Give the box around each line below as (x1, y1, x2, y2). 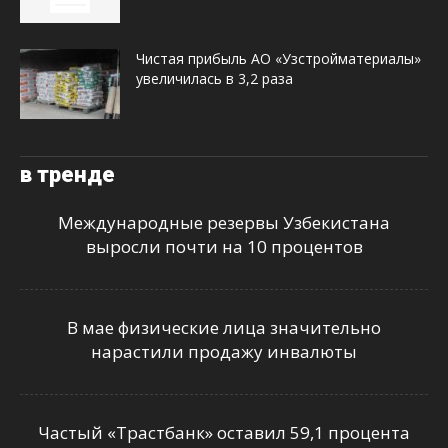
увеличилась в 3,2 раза (136, 68, 293, 88)
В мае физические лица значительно (67, 315, 381, 339)
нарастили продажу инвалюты (91, 339, 357, 363)
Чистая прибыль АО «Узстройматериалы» (136, 48, 421, 68)
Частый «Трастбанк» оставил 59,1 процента (38, 420, 410, 444)
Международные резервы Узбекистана (58, 210, 390, 234)
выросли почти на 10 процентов (85, 234, 363, 258)
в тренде (20, 161, 115, 187)
